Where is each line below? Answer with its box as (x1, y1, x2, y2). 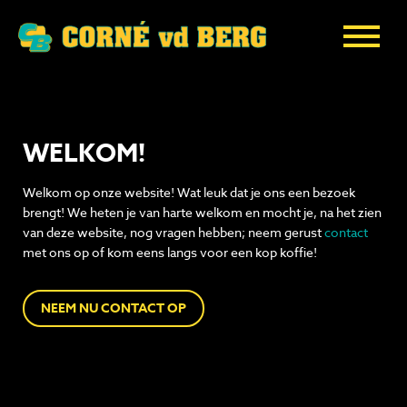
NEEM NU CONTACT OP (41, 299, 186, 319)
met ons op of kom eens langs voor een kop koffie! (23, 243, 317, 262)
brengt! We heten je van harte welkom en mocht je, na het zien (23, 203, 382, 222)
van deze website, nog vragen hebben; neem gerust (23, 223, 324, 242)
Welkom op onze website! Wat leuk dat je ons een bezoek (23, 184, 355, 202)
